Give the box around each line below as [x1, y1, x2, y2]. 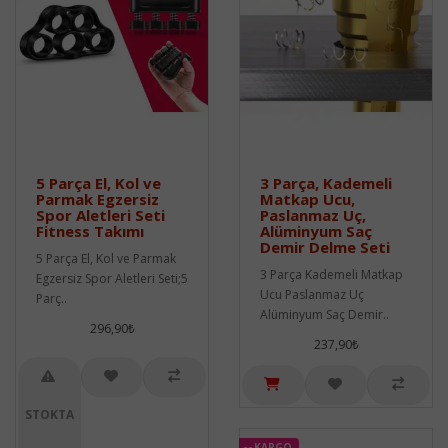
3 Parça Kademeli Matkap [260, 265, 403, 283]
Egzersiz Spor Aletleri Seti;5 [36, 269, 188, 287]
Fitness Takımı [36, 220, 144, 241]
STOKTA [24, 405, 74, 423]
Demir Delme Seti [260, 236, 390, 257]
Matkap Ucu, [260, 188, 355, 209]
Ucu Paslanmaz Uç [260, 285, 364, 303]
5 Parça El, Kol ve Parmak [36, 249, 176, 267]
